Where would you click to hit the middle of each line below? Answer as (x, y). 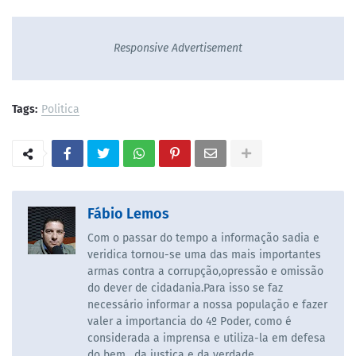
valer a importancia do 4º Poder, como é (190, 322)
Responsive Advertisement (178, 48)
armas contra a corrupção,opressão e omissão (205, 272)
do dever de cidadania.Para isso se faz (185, 288)
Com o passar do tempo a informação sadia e (203, 238)
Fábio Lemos (128, 214)
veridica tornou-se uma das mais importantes (204, 255)
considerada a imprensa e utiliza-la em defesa (207, 339)
